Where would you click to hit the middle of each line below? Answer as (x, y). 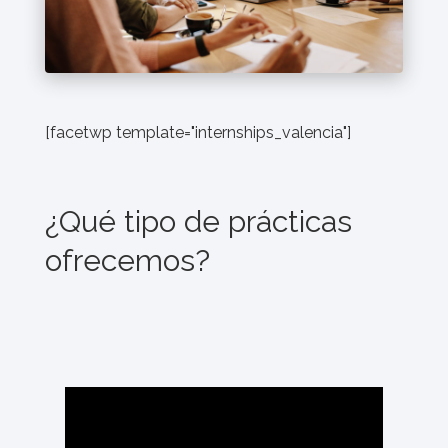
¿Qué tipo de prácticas (198, 221)
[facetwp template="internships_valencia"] (198, 132)
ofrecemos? (127, 260)
